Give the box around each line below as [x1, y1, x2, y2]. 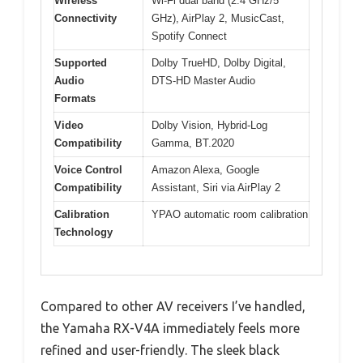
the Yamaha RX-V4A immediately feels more [41, 320, 300, 335]
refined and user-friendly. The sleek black [41, 342, 280, 357]
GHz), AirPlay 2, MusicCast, [152, 12, 284, 25]
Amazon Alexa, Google [152, 164, 259, 177]
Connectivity [54, 12, 117, 25]
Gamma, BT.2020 [152, 137, 234, 150]
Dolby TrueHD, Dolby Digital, [152, 57, 286, 70]
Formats [54, 92, 96, 105]
